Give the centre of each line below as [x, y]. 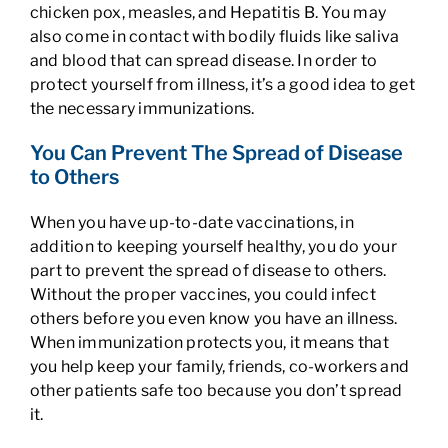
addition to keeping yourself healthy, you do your [213, 246]
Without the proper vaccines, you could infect [202, 294]
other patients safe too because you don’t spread [216, 390]
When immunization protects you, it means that [209, 342]
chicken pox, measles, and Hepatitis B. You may [208, 12]
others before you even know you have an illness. [213, 318]
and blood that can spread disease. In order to [203, 60]
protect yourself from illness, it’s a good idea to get [222, 84]
